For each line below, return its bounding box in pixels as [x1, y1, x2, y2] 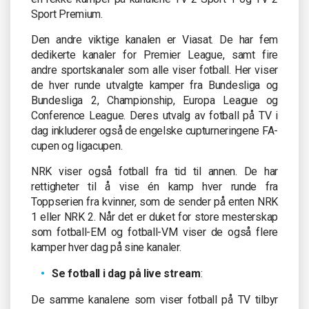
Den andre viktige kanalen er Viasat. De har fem [31, 32, 278, 46]
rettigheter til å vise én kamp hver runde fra [31, 179, 278, 193]
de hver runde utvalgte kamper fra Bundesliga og [31, 78, 278, 92]
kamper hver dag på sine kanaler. [31, 240, 181, 254]
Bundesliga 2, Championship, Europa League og [31, 93, 278, 107]
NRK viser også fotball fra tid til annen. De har [31, 164, 278, 178]
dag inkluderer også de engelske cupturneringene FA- [31, 123, 278, 137]
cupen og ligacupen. [31, 139, 123, 152]
